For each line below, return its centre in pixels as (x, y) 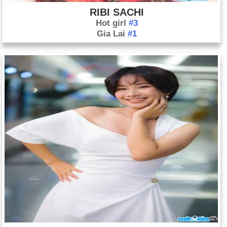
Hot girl (112, 23)
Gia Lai (112, 34)
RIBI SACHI (117, 12)
